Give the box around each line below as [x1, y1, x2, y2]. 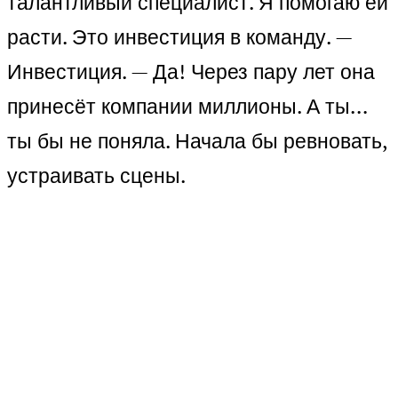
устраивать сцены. [7, 162, 186, 190]
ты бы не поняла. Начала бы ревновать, [7, 127, 387, 155]
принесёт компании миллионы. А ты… [7, 92, 367, 121]
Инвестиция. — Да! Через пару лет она [7, 58, 375, 86]
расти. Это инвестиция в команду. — [7, 23, 352, 52]
